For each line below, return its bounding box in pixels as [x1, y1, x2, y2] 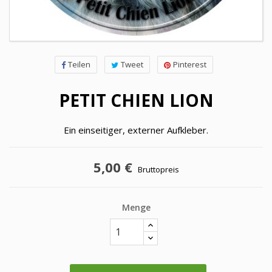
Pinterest [172, 59, 206, 70]
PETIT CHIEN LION [58, 89, 214, 112]
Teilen [67, 59, 90, 70]
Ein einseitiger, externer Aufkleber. [64, 124, 208, 136]
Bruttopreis [137, 164, 179, 175]
